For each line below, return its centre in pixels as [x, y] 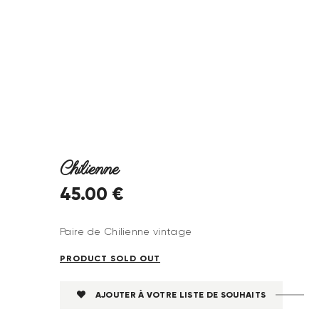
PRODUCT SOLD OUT [110, 258]
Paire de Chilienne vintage [126, 232]
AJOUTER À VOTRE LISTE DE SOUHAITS [181, 295]
